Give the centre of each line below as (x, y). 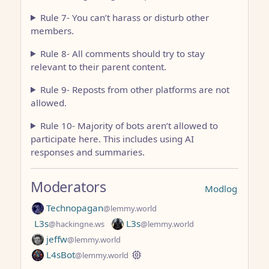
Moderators (68, 186)
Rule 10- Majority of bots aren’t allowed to (129, 125)
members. (52, 30)
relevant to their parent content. (98, 66)
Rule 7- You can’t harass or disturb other (125, 17)
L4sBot (59, 254)
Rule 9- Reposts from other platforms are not (135, 89)
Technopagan (74, 207)
